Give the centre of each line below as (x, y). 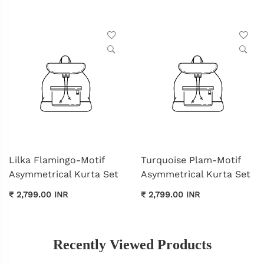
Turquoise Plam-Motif (191, 160)
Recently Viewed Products (132, 244)
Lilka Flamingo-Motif (57, 160)
